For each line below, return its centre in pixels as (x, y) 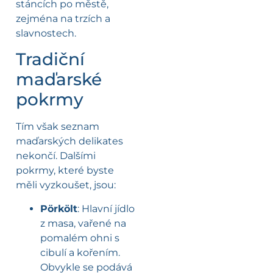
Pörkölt (59, 208)
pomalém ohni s (80, 238)
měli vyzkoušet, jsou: (66, 185)
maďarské (59, 80)
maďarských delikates (69, 141)
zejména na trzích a (63, 19)
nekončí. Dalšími (56, 156)
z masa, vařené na (83, 223)
